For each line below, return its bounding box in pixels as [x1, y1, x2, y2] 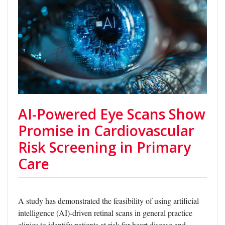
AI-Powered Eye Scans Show [18, 104, 205, 124]
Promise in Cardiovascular [18, 121, 194, 140]
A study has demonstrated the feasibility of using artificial [18, 195, 199, 206]
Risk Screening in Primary [18, 137, 191, 157]
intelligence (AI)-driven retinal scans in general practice [18, 207, 192, 218]
